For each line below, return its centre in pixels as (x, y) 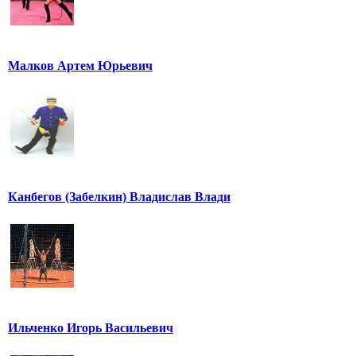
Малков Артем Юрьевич (80, 66)
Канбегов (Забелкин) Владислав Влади (119, 197)
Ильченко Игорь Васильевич (91, 328)
